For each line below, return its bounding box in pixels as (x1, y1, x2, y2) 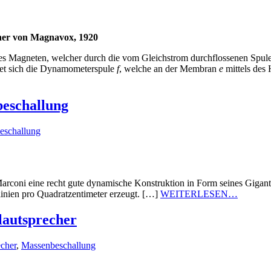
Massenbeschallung (21, 240, 96, 251)
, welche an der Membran (119, 64, 219, 74)
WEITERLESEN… (160, 189, 238, 200)
